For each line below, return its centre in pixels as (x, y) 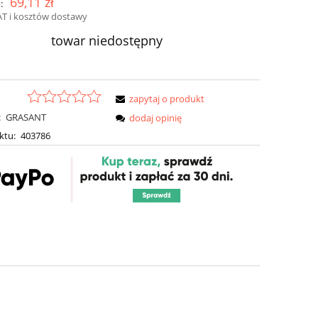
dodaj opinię (156, 117)
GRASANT (26, 117)
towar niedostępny (107, 41)
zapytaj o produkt (167, 98)
